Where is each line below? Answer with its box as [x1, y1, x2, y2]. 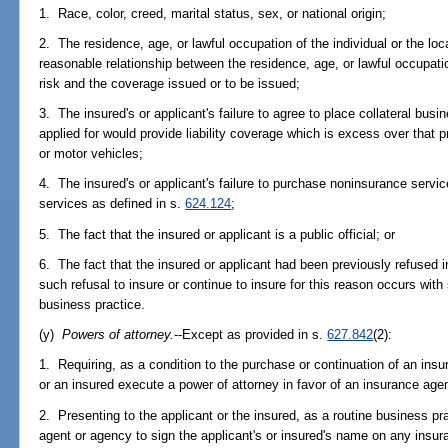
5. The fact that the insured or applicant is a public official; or [39, 226, 396, 242]
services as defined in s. [39, 196, 186, 212]
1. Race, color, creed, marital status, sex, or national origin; [39, 5, 387, 21]
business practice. [39, 296, 146, 312]
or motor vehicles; [39, 146, 144, 162]
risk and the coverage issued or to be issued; [39, 75, 301, 91]
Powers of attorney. [62, 327, 175, 343]
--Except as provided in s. [174, 327, 328, 343]
